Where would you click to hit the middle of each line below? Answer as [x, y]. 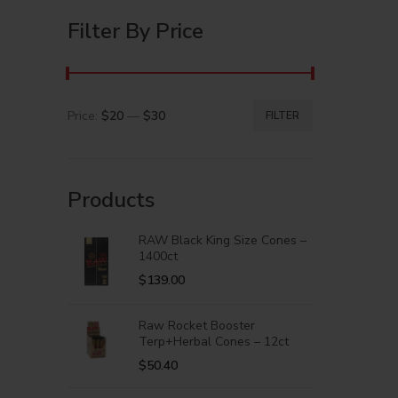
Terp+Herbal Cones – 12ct [214, 342]
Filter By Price [135, 31]
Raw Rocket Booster [197, 326]
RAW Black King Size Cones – [223, 240]
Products [111, 200]
